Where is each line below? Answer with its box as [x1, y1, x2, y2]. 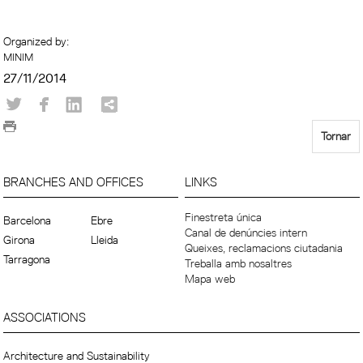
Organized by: [3, 34, 73, 49]
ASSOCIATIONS [3, 310, 87, 325]
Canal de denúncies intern [185, 225, 308, 240]
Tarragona [3, 252, 51, 267]
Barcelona [3, 213, 52, 228]
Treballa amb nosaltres [185, 256, 293, 271]
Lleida [91, 233, 119, 247]
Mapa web [185, 271, 236, 286]
